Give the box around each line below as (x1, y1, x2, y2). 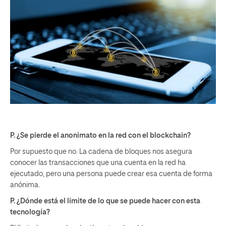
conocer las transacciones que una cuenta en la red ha (10, 159, 186, 166)
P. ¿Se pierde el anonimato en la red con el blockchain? (10, 132, 191, 139)
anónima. (10, 181, 40, 189)
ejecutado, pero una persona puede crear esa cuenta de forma (10, 170, 212, 178)
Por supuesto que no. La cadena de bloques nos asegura (10, 148, 192, 155)
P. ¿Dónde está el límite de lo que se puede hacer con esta (10, 197, 200, 205)
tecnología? (10, 208, 50, 216)
